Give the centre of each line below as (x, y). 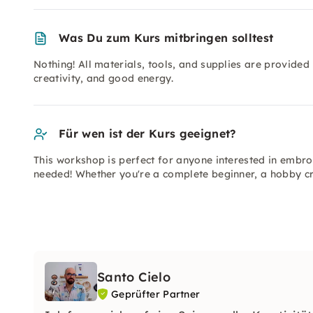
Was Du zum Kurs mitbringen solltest (166, 38)
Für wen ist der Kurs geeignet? (147, 133)
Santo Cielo (134, 277)
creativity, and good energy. (103, 78)
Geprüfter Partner (156, 294)
